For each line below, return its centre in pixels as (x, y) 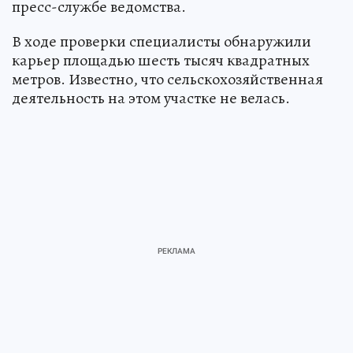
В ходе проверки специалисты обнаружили (162, 41)
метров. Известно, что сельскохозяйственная (167, 79)
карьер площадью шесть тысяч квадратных (161, 60)
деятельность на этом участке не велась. (151, 98)
